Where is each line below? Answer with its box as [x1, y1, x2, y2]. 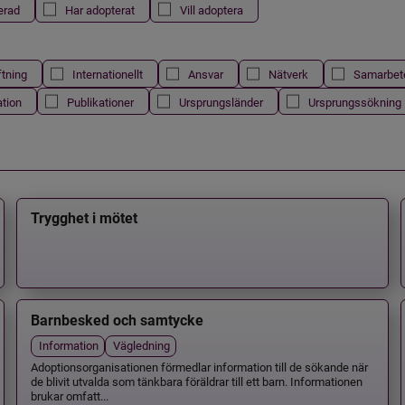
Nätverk [268, 66, 308, 82]
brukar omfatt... [30, 387, 108, 403]
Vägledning [112, 337, 170, 353]
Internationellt [71, 66, 143, 82]
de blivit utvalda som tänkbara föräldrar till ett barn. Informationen [30, 372, 363, 389]
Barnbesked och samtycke [30, 311, 203, 329]
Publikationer [66, 93, 134, 109]
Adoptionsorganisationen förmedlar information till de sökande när [30, 358, 368, 374]
